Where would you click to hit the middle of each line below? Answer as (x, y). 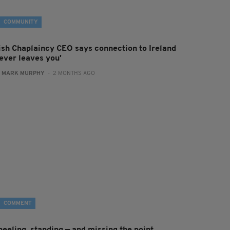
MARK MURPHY (23, 74)
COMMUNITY (21, 22)
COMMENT (18, 204)
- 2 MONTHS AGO (70, 74)
